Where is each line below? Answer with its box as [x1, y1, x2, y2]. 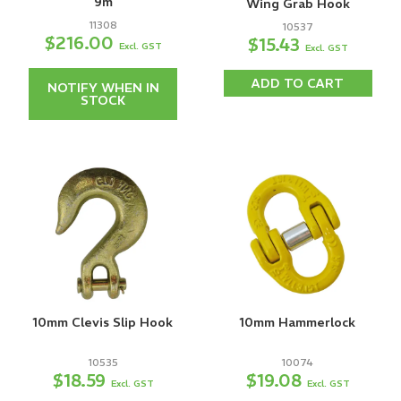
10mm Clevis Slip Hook [33, 313, 174, 330]
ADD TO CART [252, 75, 345, 92]
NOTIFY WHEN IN [47, 80, 159, 97]
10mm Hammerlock [240, 313, 356, 330]
